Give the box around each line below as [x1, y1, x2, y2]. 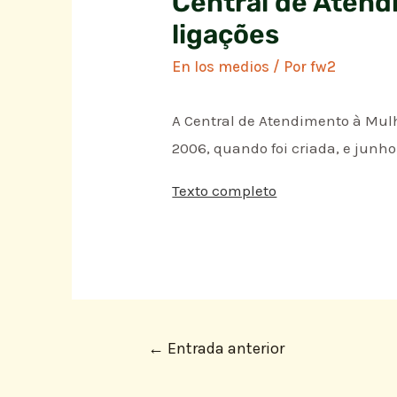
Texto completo [172, 181, 277, 199]
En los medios [172, 58, 270, 76]
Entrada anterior [163, 339, 284, 359]
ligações [172, 19, 280, 51]
